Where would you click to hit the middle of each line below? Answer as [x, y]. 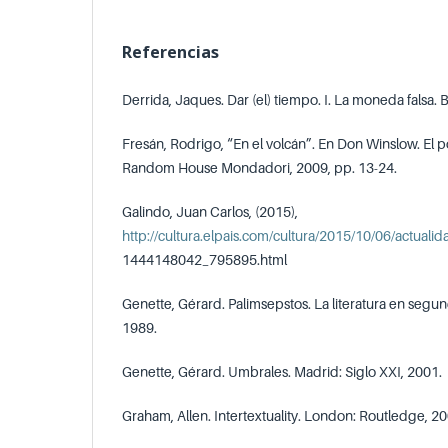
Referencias [170, 52]
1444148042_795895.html [204, 259]
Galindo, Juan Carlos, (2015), [210, 211]
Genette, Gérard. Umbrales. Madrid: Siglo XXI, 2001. [282, 371]
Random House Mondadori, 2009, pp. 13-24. [259, 167]
